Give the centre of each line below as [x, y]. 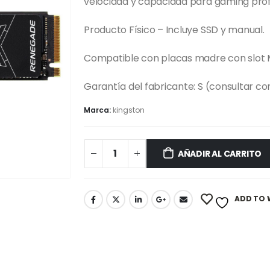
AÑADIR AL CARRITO [220, 153]
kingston [129, 110]
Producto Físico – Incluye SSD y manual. [174, 30]
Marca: [98, 110]
